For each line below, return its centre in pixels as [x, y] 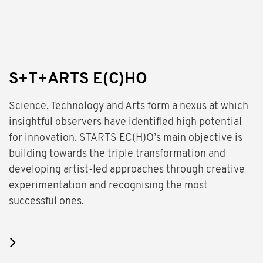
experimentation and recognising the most [108, 186]
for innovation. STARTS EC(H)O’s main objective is [126, 139]
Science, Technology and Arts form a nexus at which [129, 107]
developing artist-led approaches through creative [127, 170]
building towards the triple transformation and [117, 154]
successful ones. [46, 202]
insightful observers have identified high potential [125, 123]
